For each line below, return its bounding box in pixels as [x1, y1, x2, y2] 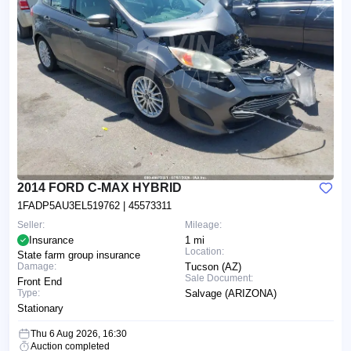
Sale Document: [185, 272, 253, 284]
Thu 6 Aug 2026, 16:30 [31, 327, 127, 339]
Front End [17, 275, 62, 288]
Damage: [17, 260, 56, 272]
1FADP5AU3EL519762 [17, 199, 123, 212]
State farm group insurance [17, 248, 140, 261]
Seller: [17, 219, 45, 230]
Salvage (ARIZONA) [185, 287, 277, 299]
